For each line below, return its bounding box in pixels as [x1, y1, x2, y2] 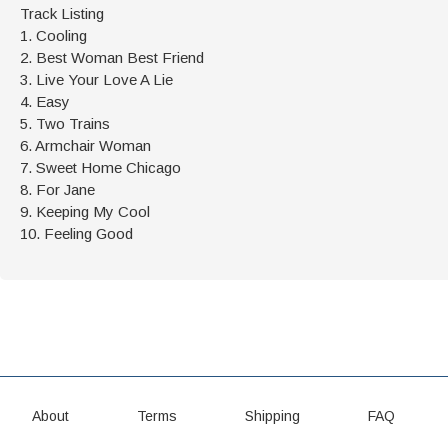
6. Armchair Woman [20, 136, 151, 154]
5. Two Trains [20, 114, 110, 132]
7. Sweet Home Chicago [20, 158, 181, 176]
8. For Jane [20, 180, 95, 198]
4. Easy [20, 92, 70, 110]
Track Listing [20, 4, 104, 22]
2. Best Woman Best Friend [20, 48, 204, 66]
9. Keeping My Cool [20, 202, 150, 220]
